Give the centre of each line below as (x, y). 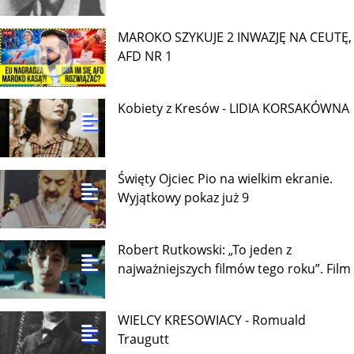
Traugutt (144, 339)
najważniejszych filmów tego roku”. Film (235, 268)
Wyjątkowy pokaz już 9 (184, 198)
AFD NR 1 (145, 56)
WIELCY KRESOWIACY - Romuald (212, 320)
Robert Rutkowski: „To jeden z (205, 249)
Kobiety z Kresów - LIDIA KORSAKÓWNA (234, 108)
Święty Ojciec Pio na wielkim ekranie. (226, 179)
